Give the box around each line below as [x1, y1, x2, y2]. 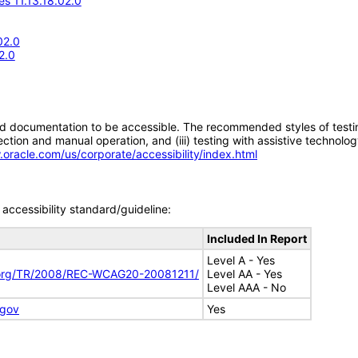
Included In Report [207, 232, 307, 245]
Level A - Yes [207, 253, 275, 267]
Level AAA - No [207, 280, 286, 294]
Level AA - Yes [207, 267, 282, 280]
